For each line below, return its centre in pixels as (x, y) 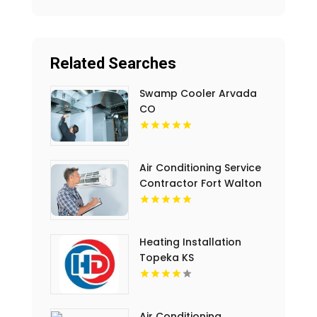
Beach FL (161, 199)
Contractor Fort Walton (200, 184)
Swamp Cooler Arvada (198, 94)
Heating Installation (190, 242)
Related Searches (113, 64)
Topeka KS (166, 258)
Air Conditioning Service (200, 168)
